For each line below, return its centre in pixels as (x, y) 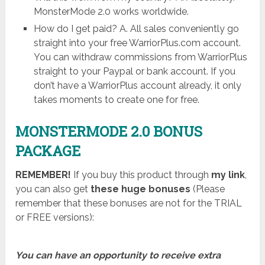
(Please (208, 189)
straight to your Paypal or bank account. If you (134, 72)
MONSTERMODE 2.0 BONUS (109, 132)
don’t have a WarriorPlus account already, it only (137, 86)
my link (228, 175)
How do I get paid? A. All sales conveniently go (136, 29)
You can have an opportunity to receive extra (118, 256)
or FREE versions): (55, 218)
